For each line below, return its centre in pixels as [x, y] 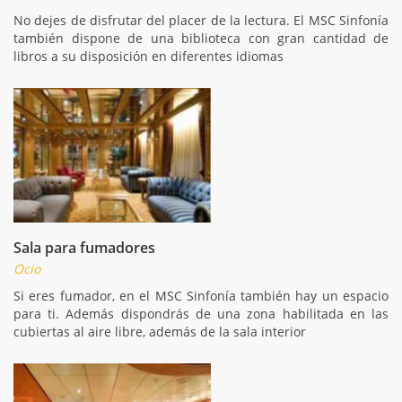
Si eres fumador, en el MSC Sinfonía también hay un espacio [201, 295]
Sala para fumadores [84, 247]
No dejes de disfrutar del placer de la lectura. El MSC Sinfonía [201, 20]
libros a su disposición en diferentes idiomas [149, 56]
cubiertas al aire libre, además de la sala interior [160, 331]
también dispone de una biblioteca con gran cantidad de [201, 38]
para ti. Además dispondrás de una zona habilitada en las [201, 313]
